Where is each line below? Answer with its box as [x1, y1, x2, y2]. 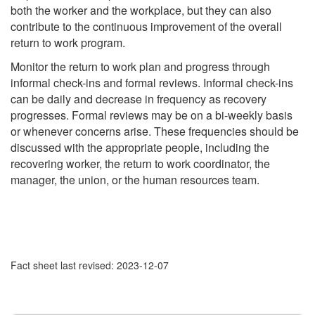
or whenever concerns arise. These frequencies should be [11, 123, 299, 140]
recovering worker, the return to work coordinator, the [11, 155, 270, 172]
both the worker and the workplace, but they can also [11, 1, 271, 18]
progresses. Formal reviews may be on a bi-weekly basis [11, 107, 292, 124]
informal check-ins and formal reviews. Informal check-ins [11, 75, 293, 91]
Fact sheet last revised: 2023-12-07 [11, 258, 169, 273]
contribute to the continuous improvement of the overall [11, 18, 282, 34]
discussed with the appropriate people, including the [11, 139, 269, 156]
